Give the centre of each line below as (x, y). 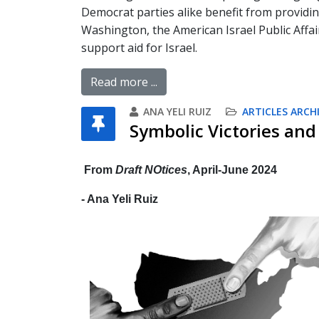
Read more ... (124, 82)
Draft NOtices (151, 170)
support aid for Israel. (139, 48)
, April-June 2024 (232, 170)
